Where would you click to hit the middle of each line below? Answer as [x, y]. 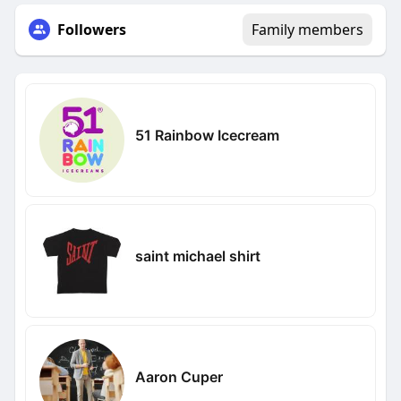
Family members [308, 30]
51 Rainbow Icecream [207, 135]
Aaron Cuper [179, 376]
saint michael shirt [197, 256]
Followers [91, 30]
